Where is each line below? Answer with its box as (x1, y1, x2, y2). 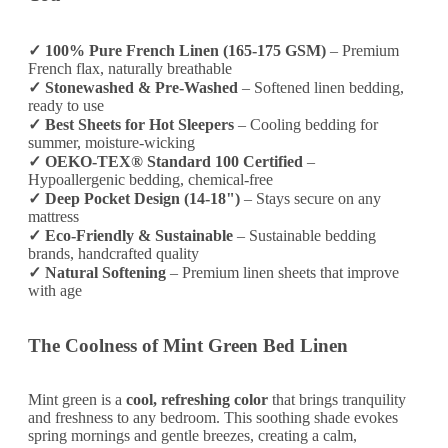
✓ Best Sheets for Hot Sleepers (28, 115, 234, 133)
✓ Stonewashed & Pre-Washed (28, 78, 238, 96)
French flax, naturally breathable (28, 59, 232, 77)
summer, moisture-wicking (28, 133, 195, 151)
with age (28, 281, 82, 299)
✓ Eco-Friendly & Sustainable (28, 226, 233, 244)
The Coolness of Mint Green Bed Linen (28, 334, 348, 356)
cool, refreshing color (126, 391, 268, 409)
